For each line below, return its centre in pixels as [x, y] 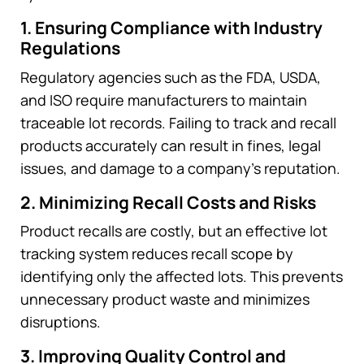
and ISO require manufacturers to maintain [164, 100]
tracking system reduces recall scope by [157, 254]
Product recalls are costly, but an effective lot [174, 231]
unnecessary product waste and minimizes [165, 299]
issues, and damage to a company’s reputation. [180, 168]
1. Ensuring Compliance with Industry [171, 28]
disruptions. [61, 322]
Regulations [70, 48]
